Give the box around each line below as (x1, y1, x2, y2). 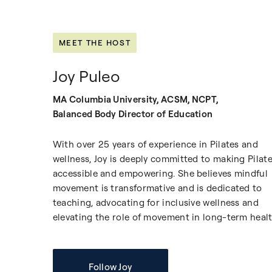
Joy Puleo (52, 66, 120, 87)
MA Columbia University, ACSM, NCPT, (52, 93, 219, 106)
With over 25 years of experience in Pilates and (52, 138, 258, 151)
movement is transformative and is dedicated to (52, 182, 262, 194)
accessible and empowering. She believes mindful (52, 168, 268, 180)
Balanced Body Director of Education (52, 108, 213, 120)
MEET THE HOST (58, 38, 131, 48)
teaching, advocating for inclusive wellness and (52, 197, 259, 209)
